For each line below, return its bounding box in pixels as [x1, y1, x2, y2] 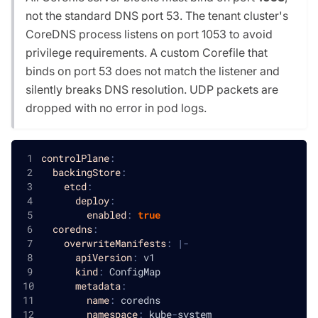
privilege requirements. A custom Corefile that [26, 45, 268, 60]
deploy [75, 193, 109, 207]
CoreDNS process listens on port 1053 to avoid [26, 26, 273, 41]
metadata [75, 278, 121, 292]
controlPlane [40, 150, 109, 165]
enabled [86, 207, 126, 221]
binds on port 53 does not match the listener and [26, 63, 280, 78]
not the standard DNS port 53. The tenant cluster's [26, 8, 288, 23]
